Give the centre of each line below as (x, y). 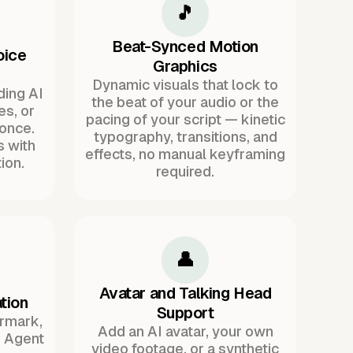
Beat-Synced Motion (185, 47)
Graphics (185, 67)
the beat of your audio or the (185, 102)
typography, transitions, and (185, 137)
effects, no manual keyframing (185, 154)
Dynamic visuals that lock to (185, 85)
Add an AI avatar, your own (185, 331)
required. (185, 172)
